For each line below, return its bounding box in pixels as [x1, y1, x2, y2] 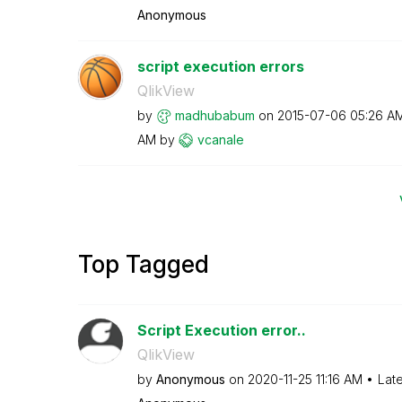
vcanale [197, 131, 244, 147]
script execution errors [136, 57, 304, 75]
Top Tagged [78, 250, 209, 278]
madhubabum [174, 107, 255, 123]
